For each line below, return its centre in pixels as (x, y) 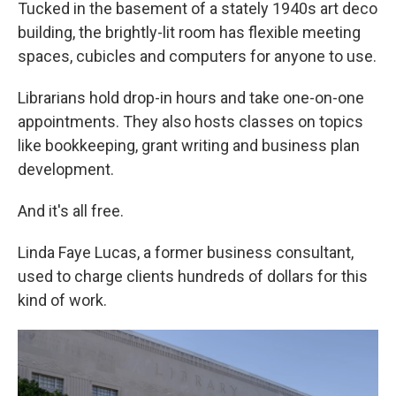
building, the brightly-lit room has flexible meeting (189, 32)
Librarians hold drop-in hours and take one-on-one (191, 98)
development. (66, 169)
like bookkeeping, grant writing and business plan (189, 145)
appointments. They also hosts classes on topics (190, 122)
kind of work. (62, 300)
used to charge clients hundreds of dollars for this (193, 276)
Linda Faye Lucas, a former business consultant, (186, 252)
